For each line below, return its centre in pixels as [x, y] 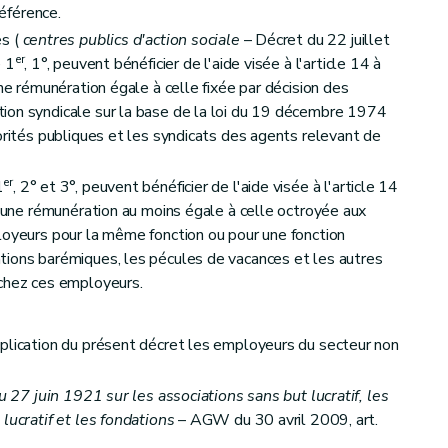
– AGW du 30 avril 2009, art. [278, 420]
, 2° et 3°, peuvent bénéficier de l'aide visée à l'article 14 [206, 186]
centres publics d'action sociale [131, 39]
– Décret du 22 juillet [314, 39]
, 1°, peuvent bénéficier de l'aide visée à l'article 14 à [203, 63]
